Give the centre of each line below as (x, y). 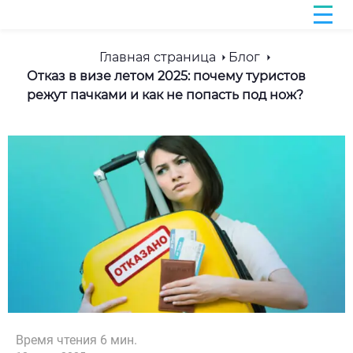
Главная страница (157, 57)
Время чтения (58, 340)
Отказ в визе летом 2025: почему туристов (166, 76)
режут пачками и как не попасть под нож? (165, 95)
